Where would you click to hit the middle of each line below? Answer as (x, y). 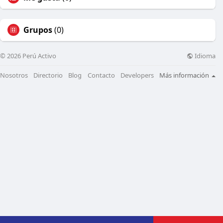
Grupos (38, 30)
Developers (137, 75)
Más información (185, 75)
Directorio (48, 75)
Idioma (204, 56)
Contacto (101, 75)
